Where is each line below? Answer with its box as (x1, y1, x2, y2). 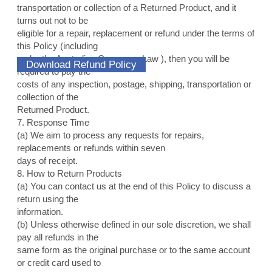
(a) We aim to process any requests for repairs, (16, 130, 204, 141)
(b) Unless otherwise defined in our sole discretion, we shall (16, 219, 251, 230)
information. (16, 206, 63, 217)
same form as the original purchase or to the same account (16, 245, 250, 256)
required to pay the (16, 66, 90, 77)
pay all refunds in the (16, 232, 98, 243)
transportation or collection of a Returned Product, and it (16, 2, 236, 13)
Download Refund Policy (25, 59, 137, 71)
